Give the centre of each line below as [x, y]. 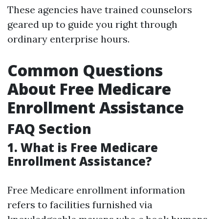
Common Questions [85, 70]
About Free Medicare [89, 89]
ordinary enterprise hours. [68, 39]
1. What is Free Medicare [83, 147]
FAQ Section [49, 129]
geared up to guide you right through [92, 24]
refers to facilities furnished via [80, 205]
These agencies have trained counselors [100, 10]
